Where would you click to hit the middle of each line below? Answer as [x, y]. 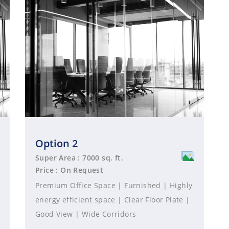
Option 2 [56, 143]
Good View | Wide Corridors [86, 214]
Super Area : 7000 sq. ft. [79, 158]
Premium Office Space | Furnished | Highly [114, 185]
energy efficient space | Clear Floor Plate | [113, 200]
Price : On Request [70, 170]
